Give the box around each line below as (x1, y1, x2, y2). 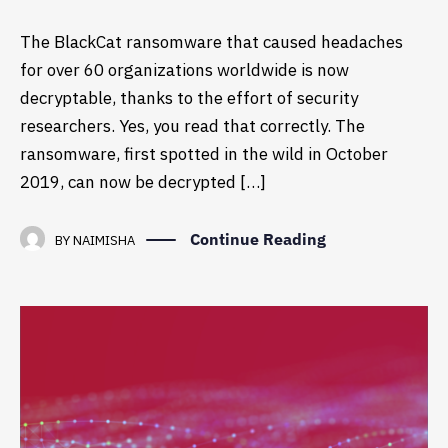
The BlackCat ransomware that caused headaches (20, 30, 403, 53)
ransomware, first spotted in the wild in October (20, 142, 388, 165)
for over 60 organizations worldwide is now (20, 58, 349, 81)
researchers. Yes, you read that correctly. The (20, 114, 365, 137)
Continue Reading (190, 228, 326, 249)
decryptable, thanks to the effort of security (20, 86, 358, 109)
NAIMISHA (73, 231, 135, 249)
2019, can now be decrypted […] (20, 170, 266, 193)
